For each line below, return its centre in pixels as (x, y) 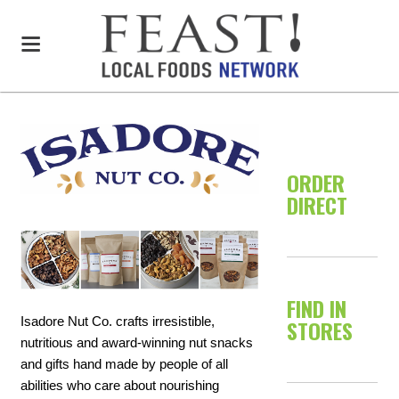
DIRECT (318, 205)
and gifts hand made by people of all (125, 364)
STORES (320, 330)
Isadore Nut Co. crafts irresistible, (118, 322)
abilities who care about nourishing (120, 386)
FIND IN (317, 308)
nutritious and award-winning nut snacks (137, 343)
